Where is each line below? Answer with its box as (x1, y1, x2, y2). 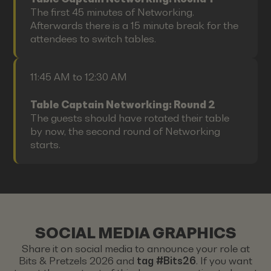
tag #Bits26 (137, 255, 196, 267)
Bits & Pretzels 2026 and (19, 255, 137, 267)
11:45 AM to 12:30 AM (30, 71, 127, 83)
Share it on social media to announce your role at (21, 243, 250, 255)
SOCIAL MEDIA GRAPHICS (34, 224, 237, 242)
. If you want (196, 255, 252, 267)
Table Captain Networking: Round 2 (30, 99, 215, 111)
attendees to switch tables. (30, 33, 156, 45)
